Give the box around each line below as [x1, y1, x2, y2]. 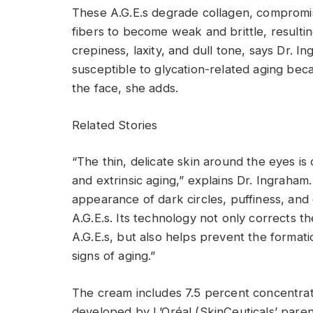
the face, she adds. [72, 80, 179, 95]
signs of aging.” [72, 249, 156, 263]
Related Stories [72, 117, 158, 132]
